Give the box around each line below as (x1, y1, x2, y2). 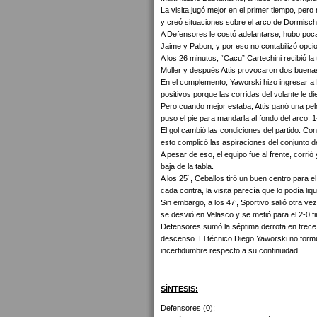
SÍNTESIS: (161, 284, 198, 293)
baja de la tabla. (161, 162, 214, 171)
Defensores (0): (161, 304, 215, 312)
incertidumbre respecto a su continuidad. (161, 246, 300, 255)
